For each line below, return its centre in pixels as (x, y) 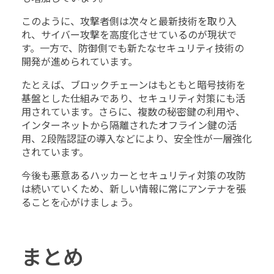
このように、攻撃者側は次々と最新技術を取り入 (129, 21)
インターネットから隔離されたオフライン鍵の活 (129, 125)
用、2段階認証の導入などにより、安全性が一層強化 (137, 139)
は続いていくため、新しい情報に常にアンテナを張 (134, 189)
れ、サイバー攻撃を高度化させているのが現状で (129, 35)
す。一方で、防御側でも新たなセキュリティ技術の (133, 48)
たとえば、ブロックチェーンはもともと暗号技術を (134, 85)
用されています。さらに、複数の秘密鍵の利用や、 (133, 112)
